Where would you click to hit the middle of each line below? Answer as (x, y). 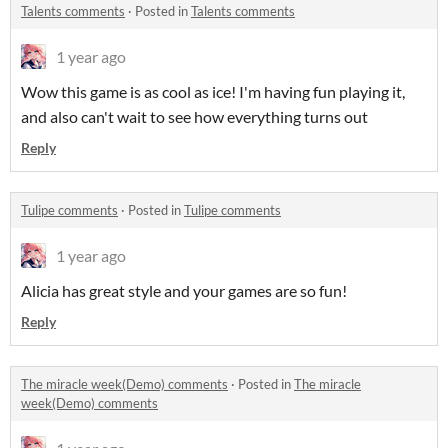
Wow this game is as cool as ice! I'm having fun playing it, (213, 91)
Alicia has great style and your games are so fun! (184, 290)
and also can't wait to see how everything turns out (196, 116)
